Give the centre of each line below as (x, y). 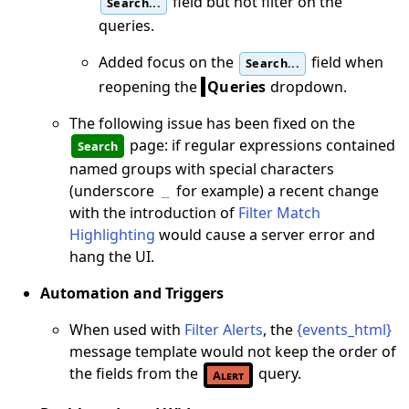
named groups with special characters (202, 169)
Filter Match (279, 213)
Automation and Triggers (132, 294)
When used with (127, 330)
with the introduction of (154, 213)
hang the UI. (112, 257)
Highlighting (112, 235)
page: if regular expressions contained (261, 145)
